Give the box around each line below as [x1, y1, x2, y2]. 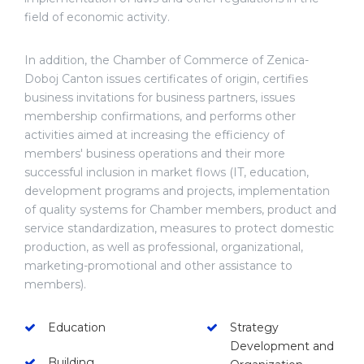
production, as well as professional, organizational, [24, 239, 303, 254]
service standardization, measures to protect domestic [24, 220, 334, 236]
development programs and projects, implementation [24, 183, 330, 198]
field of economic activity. [24, 9, 170, 24]
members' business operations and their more [24, 145, 285, 161]
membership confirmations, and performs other [24, 108, 296, 123]
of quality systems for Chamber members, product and [24, 201, 336, 217]
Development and [230, 338, 334, 353]
